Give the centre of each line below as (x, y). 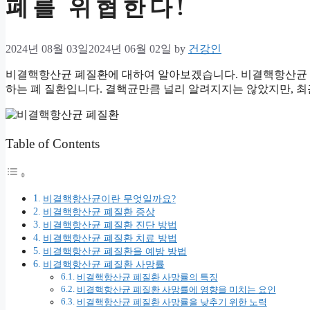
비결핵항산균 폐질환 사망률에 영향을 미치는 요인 (176, 289)
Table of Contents (53, 143)
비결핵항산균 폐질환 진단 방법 (110, 225)
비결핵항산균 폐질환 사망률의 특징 (147, 277)
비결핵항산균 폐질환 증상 (99, 211)
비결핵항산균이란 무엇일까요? (109, 198)
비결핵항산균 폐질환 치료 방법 (110, 238)
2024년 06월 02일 (130, 49)
